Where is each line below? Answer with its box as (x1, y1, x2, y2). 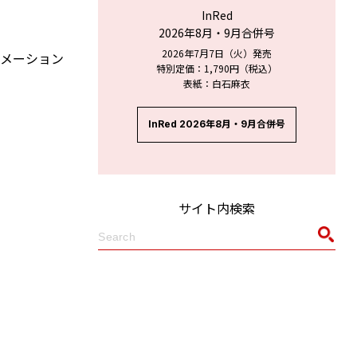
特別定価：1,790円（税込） (156, 61, 278, 75)
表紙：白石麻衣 (183, 76, 251, 90)
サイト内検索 (178, 198, 256, 218)
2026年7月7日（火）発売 (162, 45, 273, 60)
